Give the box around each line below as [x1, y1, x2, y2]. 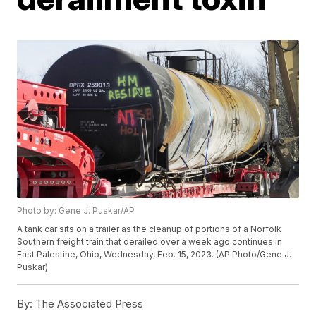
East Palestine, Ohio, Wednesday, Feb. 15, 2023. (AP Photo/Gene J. [17, 249, 292, 260]
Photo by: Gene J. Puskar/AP [17, 205, 135, 217]
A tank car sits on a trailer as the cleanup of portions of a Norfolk [17, 224, 282, 235]
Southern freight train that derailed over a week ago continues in [17, 236, 283, 248]
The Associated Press [32, 297, 144, 311]
